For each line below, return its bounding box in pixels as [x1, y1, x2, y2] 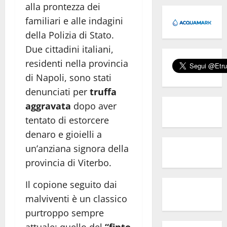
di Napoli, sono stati [25, 71, 111, 84]
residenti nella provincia [25, 57, 128, 69]
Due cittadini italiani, [25, 43, 113, 55]
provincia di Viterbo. [25, 156, 111, 169]
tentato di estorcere [25, 113, 109, 126]
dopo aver [71, 99, 117, 112]
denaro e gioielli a [25, 128, 102, 140]
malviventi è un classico [25, 192, 127, 205]
